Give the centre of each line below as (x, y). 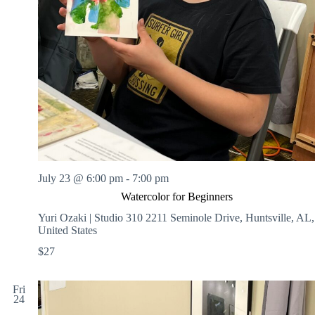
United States (67, 230)
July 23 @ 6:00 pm (81, 178)
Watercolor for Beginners (176, 196)
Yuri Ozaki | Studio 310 (92, 217)
